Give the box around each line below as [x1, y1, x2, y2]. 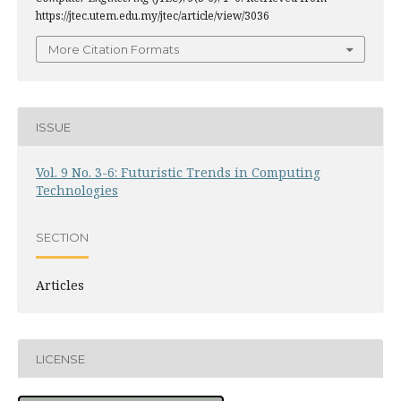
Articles [36, 277, 84, 294]
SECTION [36, 229, 89, 244]
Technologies [36, 182, 118, 199]
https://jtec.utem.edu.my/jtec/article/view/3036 [36, 8, 269, 23]
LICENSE [36, 351, 85, 366]
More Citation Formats [48, 42, 179, 56]
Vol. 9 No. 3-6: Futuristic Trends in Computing [36, 164, 320, 181]
